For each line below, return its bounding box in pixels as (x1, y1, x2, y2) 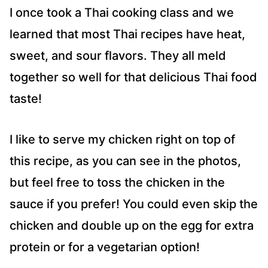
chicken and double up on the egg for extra (10, 218, 254, 233)
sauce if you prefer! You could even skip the (10, 197, 258, 212)
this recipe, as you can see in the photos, (10, 154, 241, 169)
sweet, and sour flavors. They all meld (10, 48, 226, 63)
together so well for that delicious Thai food (10, 70, 257, 85)
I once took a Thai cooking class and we (10, 5, 234, 20)
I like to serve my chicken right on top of (10, 132, 235, 147)
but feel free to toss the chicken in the (10, 175, 225, 190)
